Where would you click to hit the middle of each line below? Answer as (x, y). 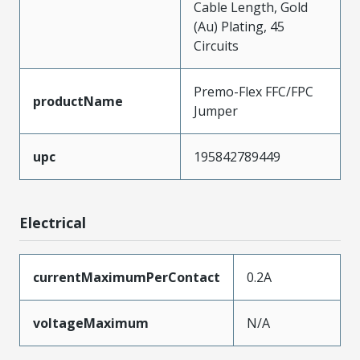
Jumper (216, 111)
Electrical (53, 223)
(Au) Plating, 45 (239, 27)
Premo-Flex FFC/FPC (254, 92)
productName (78, 101)
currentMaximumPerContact (127, 277)
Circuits (216, 46)
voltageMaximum (91, 323)
